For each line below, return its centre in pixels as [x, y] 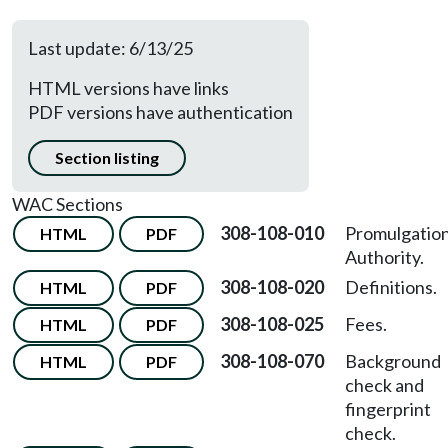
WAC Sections [67, 204]
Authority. [384, 257]
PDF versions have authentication [160, 112]
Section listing [107, 157]
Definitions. [391, 287]
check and [384, 385]
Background [393, 361]
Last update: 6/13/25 [110, 48]
